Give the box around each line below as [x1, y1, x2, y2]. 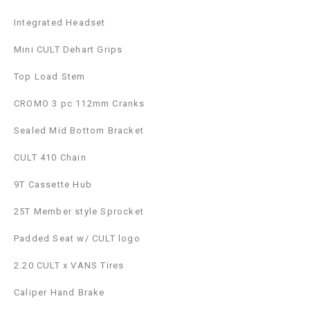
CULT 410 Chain [14, 152, 86, 163]
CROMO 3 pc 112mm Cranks [14, 98, 145, 109]
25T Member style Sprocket [14, 206, 144, 217]
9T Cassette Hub [14, 179, 92, 190]
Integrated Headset [14, 17, 106, 28]
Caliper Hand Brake [14, 287, 105, 298]
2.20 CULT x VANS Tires [14, 260, 125, 271]
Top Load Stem [14, 71, 86, 82]
